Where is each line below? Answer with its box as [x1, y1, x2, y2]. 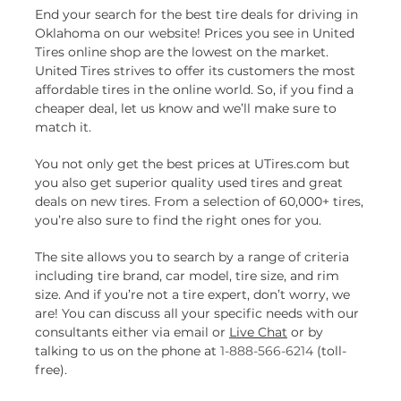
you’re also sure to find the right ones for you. [35, 211, 321, 228]
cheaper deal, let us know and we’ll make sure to [35, 99, 337, 116]
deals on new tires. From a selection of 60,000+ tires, [35, 192, 363, 209]
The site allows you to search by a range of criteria [35, 248, 349, 265]
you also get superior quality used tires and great [35, 174, 343, 191]
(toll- [313, 342, 346, 359]
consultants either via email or [35, 323, 229, 340]
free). [35, 361, 67, 378]
